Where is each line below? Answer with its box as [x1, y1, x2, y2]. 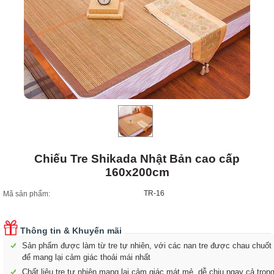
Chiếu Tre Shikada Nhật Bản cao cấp [34, 152, 240, 165]
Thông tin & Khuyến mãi [3, 225, 122, 235]
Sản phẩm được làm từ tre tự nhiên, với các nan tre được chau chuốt [22, 240, 272, 250]
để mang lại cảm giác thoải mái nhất [22, 252, 150, 262]
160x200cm [105, 165, 169, 179]
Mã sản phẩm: [3, 189, 50, 198]
